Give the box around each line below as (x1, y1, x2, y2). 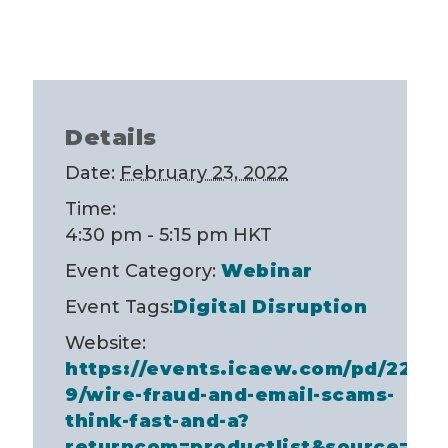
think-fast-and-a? (65, 409, 250, 432)
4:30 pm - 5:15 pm (65, 223, 233, 246)
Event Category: (65, 259, 216, 282)
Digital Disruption (173, 295, 367, 318)
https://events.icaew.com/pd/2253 (65, 357, 436, 380)
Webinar (221, 259, 313, 282)
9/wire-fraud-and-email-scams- (65, 383, 395, 406)
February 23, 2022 (120, 161, 288, 184)
